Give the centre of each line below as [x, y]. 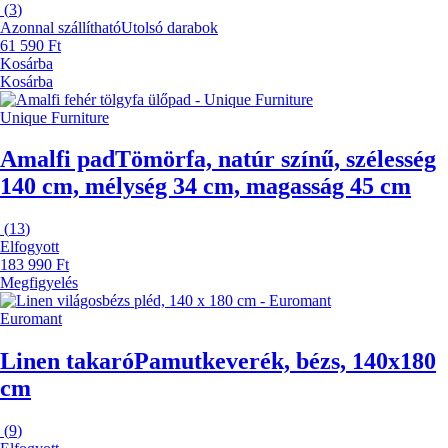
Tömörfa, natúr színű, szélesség [275, 159]
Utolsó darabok [169, 27]
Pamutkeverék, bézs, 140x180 [285, 361]
